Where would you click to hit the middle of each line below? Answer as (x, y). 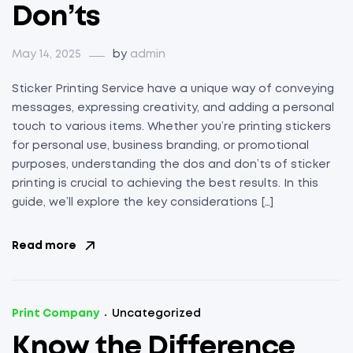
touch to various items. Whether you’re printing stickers (171, 127)
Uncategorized (156, 314)
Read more (44, 246)
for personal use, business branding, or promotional (160, 146)
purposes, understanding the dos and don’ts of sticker (171, 165)
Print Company (56, 314)
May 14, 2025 (46, 55)
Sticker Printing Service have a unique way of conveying (173, 89)
